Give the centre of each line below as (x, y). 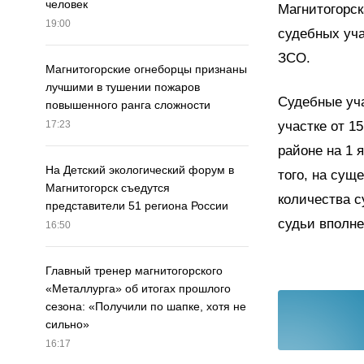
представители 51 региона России (137, 206)
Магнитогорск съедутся (108, 188)
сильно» (67, 325)
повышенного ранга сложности (128, 105)
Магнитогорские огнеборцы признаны (146, 69)
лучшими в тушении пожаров (123, 87)
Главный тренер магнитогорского (134, 271)
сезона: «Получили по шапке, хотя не (146, 307)
